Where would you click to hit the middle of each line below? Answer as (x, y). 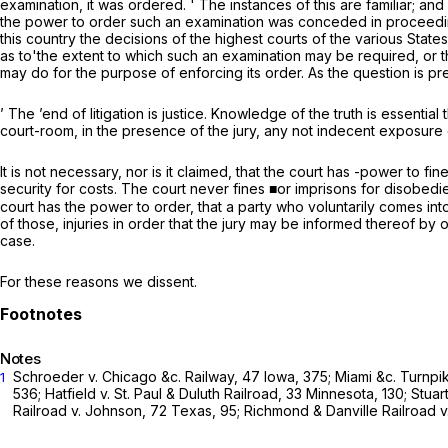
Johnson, (117, 410)
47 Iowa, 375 (285, 376)
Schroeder (50, 376)
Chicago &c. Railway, (172, 376)
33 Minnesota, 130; (348, 393)
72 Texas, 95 (193, 410)
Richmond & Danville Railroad (342, 410)
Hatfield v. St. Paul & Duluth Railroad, (165, 393)
